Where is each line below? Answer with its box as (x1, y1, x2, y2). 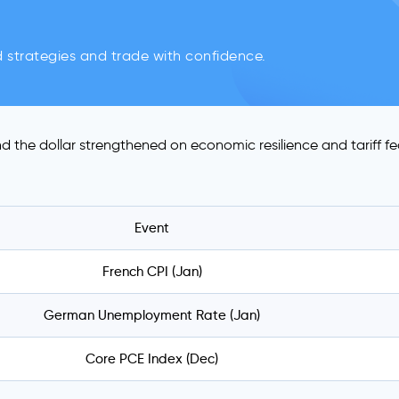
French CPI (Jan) (102, 264, 202, 280)
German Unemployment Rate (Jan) (44, 307, 260, 323)
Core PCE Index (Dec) (85, 351, 218, 367)
